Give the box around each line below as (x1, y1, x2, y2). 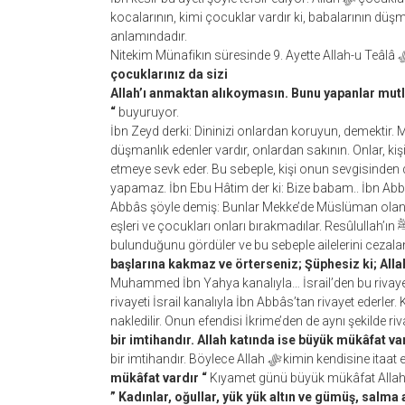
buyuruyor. (116, 105, 179, 119)
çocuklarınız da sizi (110, 67, 228, 81)
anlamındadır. (110, 29, 187, 43)
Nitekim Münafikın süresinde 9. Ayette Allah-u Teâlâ (110, 48, 398, 62)
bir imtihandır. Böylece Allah (110, 352, 268, 366)
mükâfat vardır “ (110, 371, 207, 385)
